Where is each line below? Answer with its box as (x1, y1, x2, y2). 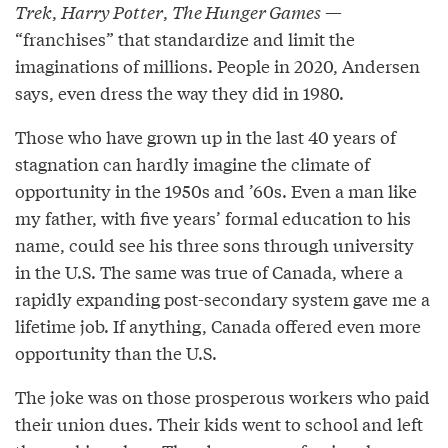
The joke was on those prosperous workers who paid (15, 384, 430, 410)
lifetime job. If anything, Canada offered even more (15, 313, 421, 339)
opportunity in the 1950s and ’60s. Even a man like (15, 178, 417, 204)
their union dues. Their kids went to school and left (15, 411, 423, 437)
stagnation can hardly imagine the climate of (15, 151, 370, 177)
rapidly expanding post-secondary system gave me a (15, 286, 430, 312)
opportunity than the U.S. (15, 340, 217, 366)
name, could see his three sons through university (15, 232, 414, 258)
